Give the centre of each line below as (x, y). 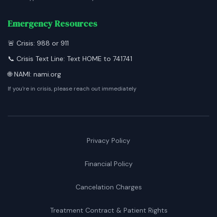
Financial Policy (108, 164)
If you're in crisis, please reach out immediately (72, 89)
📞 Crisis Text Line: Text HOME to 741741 (70, 59)
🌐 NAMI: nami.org (34, 74)
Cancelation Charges (108, 187)
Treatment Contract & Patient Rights (108, 210)
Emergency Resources (53, 23)
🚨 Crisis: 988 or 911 (38, 43)
